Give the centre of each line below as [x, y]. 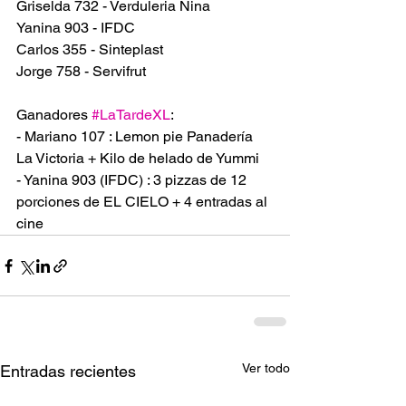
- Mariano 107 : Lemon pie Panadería [136, 136]
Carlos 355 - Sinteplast [90, 49]
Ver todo [266, 368]
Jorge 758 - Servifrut [81, 71]
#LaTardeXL [131, 115]
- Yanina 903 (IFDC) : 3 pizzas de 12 [133, 180]
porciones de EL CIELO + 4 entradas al [144, 202]
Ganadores [54, 115]
